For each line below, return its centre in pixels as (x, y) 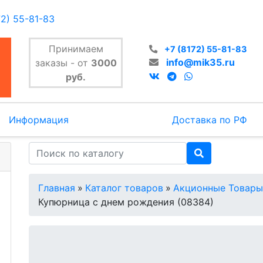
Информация (38, 120)
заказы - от (63, 63)
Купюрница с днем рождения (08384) (126, 202)
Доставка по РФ (210, 120)
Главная (57, 188)
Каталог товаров (124, 188)
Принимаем (76, 49)
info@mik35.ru (200, 62)
